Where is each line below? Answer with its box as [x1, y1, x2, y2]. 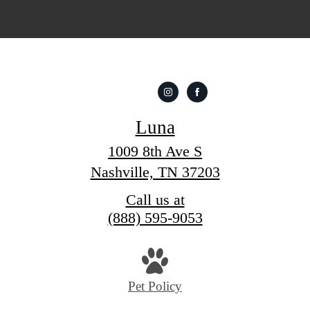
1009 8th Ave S [108, 142, 202, 160]
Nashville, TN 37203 [90, 163, 220, 181]
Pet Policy [128, 279, 182, 294]
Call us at [125, 190, 185, 208]
